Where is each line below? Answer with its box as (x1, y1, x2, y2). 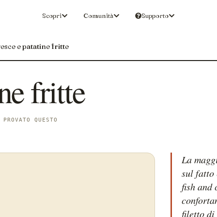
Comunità (83, 11, 113, 19)
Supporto (141, 11, 169, 19)
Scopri (42, 11, 62, 19)
